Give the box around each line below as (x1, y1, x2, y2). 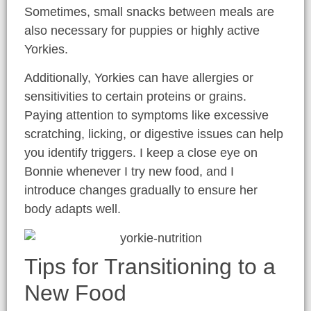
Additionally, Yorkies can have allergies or (24, 71, 253, 85)
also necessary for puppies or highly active (24, 23, 260, 37)
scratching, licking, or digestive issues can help (24, 127, 283, 142)
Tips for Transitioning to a (24, 254, 276, 280)
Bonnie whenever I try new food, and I (24, 165, 234, 179)
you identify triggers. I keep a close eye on (24, 146, 258, 160)
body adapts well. (24, 202, 121, 217)
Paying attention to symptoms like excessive (24, 108, 269, 123)
